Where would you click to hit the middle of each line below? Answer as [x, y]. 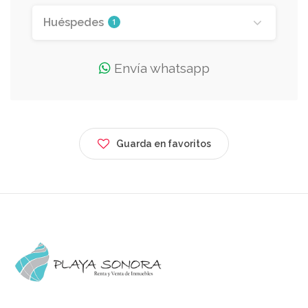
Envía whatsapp [160, 68]
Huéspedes [75, 22]
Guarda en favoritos [164, 144]
